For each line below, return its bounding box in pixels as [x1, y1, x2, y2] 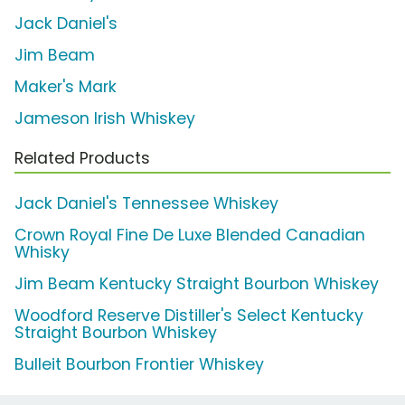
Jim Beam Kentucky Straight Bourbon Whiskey [14, 273, 379, 296]
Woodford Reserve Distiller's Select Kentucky [14, 305, 363, 327]
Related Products [14, 147, 150, 170]
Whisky [14, 241, 70, 264]
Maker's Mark [14, 76, 117, 99]
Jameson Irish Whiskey [14, 108, 195, 130]
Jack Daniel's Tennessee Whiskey [14, 193, 278, 215]
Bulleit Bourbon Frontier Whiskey [14, 353, 264, 376]
